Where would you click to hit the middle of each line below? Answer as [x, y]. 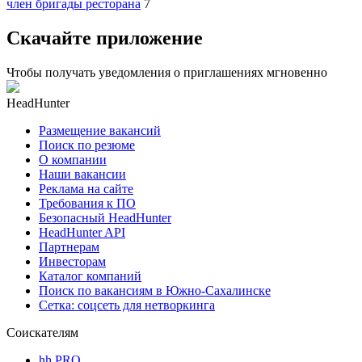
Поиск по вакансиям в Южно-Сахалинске [155, 290]
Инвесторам [72, 261]
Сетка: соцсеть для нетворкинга [127, 305]
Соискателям [42, 332]
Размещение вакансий [100, 130]
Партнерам [69, 246]
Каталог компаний [90, 276]
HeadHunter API [82, 232]
